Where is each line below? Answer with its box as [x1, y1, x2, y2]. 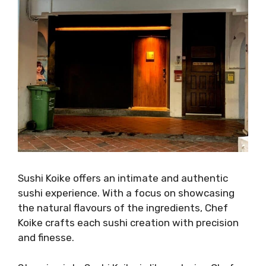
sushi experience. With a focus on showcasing [18, 187, 235, 199]
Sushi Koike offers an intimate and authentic [18, 172, 228, 185]
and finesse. [18, 232, 74, 244]
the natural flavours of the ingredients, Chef [18, 202, 228, 214]
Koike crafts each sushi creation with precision [18, 217, 239, 229]
